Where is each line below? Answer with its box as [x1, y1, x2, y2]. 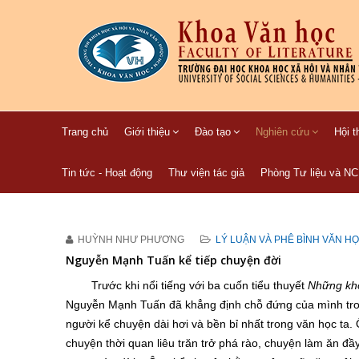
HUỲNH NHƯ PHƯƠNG [78, 234, 184, 245]
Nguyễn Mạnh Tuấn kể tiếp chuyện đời [66, 252, 281, 268]
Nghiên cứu [256, 126, 309, 138]
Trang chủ [62, 126, 108, 138]
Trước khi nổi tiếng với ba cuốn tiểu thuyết [91, 279, 308, 292]
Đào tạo [195, 126, 231, 138]
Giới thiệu [124, 126, 170, 138]
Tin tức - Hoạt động [62, 167, 152, 179]
